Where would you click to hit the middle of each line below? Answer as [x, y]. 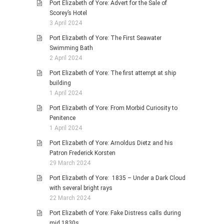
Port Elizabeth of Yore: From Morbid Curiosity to [113, 108]
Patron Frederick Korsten [82, 153]
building [60, 83]
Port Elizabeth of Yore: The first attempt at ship [113, 73]
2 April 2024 [66, 58]
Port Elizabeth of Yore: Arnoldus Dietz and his [111, 143]
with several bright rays [81, 188]
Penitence [62, 118]
